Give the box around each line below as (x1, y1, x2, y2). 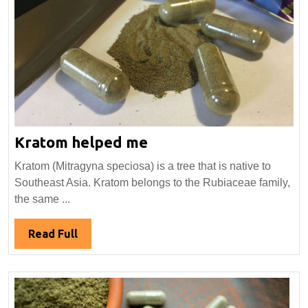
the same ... (14, 193, 70, 206)
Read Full (28, 228, 78, 241)
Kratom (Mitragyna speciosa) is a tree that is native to (14, 160, 271, 173)
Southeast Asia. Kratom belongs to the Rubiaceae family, (14, 177, 290, 189)
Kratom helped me (14, 133, 148, 151)
